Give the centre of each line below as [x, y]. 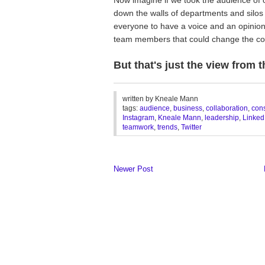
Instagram [138, 118]
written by [139, 99]
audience [155, 108]
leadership [222, 118]
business [188, 108]
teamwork [138, 127]
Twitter [191, 127]
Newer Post [133, 169]
